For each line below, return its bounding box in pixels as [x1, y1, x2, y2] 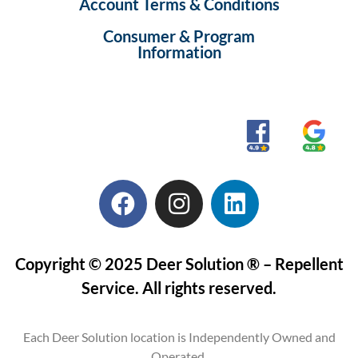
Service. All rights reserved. [82, 278, 276, 298]
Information [137, 42, 221, 62]
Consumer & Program [103, 26, 255, 46]
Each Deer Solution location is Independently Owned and [22, 328, 336, 344]
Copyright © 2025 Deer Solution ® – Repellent [14, 254, 344, 274]
